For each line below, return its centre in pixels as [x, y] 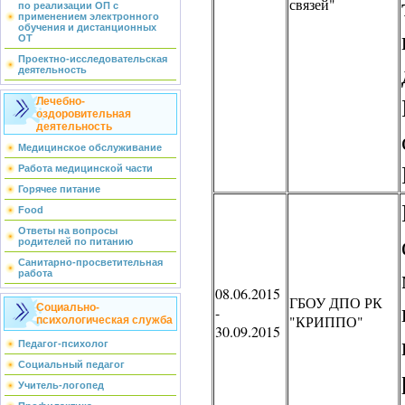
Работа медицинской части [85, 168]
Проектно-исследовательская [93, 59]
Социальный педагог [71, 364]
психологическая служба [104, 320]
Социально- [68, 307]
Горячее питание [59, 189]
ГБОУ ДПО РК [336, 303]
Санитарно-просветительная [90, 262]
